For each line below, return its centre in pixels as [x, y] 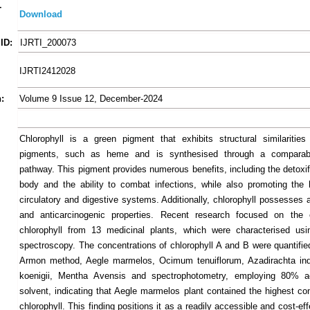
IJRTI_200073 [48, 43]
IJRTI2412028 [47, 71]
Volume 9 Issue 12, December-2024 [91, 99]
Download [41, 14]
